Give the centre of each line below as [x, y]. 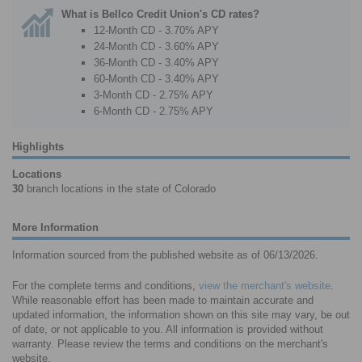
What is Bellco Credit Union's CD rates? [160, 15]
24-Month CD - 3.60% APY [156, 47]
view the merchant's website [265, 285]
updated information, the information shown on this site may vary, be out [181, 314]
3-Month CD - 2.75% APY [154, 95]
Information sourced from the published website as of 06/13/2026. [165, 255]
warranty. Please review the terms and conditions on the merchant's [170, 343]
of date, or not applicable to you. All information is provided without [168, 329]
